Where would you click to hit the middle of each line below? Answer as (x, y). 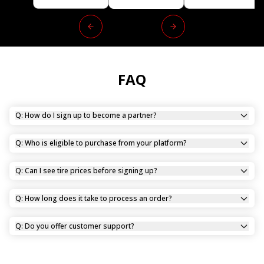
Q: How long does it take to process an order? (94, 198)
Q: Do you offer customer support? (75, 226)
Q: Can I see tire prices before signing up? (87, 170)
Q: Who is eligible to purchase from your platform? (101, 143)
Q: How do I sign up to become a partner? (86, 115)
